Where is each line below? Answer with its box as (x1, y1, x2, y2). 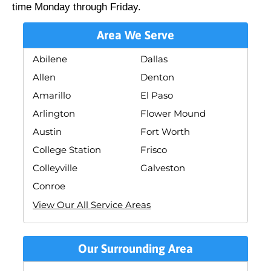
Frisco (140, 144, 167, 155)
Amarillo (33, 90, 71, 101)
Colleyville (33, 162, 77, 174)
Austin (33, 126, 62, 137)
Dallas (140, 53, 168, 65)
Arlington (33, 108, 75, 119)
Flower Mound (140, 108, 206, 119)
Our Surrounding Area (78, 241, 193, 255)
